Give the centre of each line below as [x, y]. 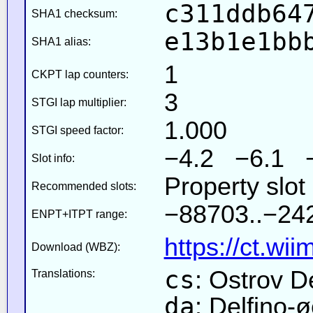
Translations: [63, 273]
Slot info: [53, 158]
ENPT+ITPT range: [79, 214]
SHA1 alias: [61, 41]
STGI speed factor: [77, 130]
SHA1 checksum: [74, 13]
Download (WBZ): [75, 247]
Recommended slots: [83, 186]
